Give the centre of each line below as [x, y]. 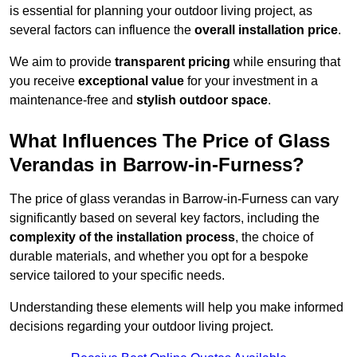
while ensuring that [285, 62]
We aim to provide [62, 62]
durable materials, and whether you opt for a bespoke [159, 257]
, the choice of [274, 237]
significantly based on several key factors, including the [165, 218]
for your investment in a [251, 81]
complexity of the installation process [122, 237]
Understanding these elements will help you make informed [177, 308]
